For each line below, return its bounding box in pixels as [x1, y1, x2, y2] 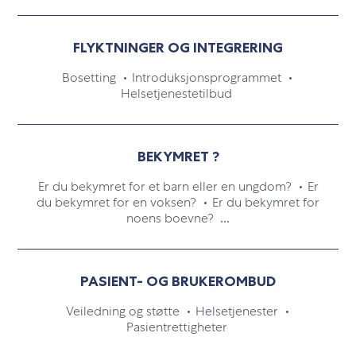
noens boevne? [126, 210, 217, 226]
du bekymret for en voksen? [37, 194, 199, 211]
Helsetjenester [195, 303, 281, 319]
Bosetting [62, 69, 119, 86]
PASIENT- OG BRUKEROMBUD [80, 273, 276, 290]
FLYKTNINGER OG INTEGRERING [73, 39, 283, 56]
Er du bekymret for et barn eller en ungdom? [37, 178, 295, 195]
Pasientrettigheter [126, 319, 230, 335]
